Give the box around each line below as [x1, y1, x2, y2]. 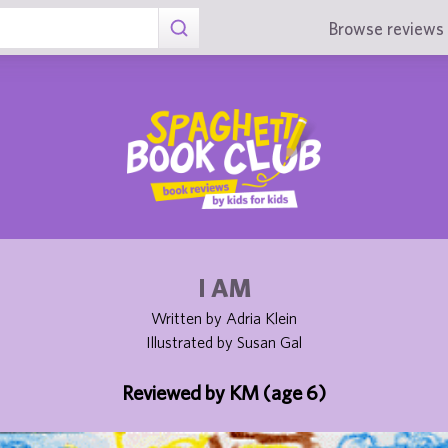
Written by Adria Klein [151, 309, 297, 327]
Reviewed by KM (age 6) [122, 381, 326, 404]
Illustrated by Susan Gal [146, 333, 302, 351]
